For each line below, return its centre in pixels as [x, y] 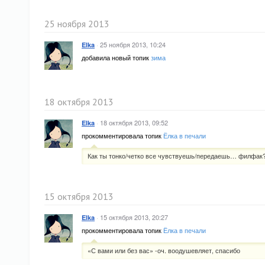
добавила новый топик [116, 57]
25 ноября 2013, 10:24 [133, 44]
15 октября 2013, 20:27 [134, 217]
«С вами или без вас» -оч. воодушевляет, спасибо [164, 250]
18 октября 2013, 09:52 [134, 122]
